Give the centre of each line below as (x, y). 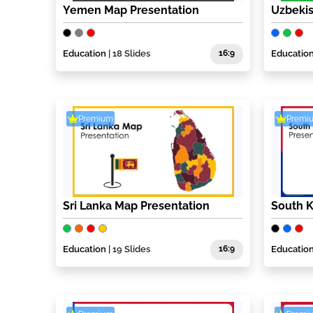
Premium (96, 118)
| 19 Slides (128, 249)
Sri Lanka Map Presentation (136, 206)
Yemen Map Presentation (131, 10)
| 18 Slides (128, 54)
